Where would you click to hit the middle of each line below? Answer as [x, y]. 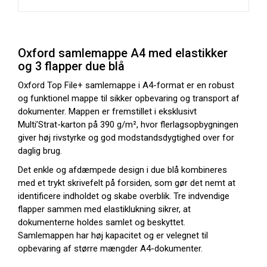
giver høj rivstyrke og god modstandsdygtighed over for [126, 138]
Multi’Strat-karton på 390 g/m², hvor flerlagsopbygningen [128, 125]
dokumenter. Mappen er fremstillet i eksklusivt [107, 111]
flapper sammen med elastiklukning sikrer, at [104, 209]
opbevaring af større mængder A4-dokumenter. [110, 249]
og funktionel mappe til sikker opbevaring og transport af [129, 98]
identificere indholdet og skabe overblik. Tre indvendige [124, 196]
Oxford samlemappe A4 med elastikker [123, 53]
